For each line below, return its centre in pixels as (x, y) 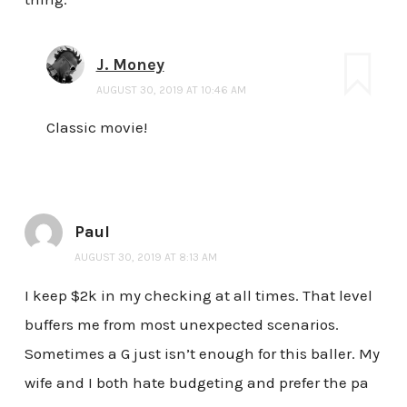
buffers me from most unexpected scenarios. (181, 325)
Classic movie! (96, 128)
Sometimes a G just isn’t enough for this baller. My (202, 354)
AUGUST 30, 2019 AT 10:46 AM (171, 89)
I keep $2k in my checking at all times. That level (198, 296)
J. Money (130, 64)
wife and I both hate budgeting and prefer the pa (196, 383)
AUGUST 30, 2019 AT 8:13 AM (145, 258)
